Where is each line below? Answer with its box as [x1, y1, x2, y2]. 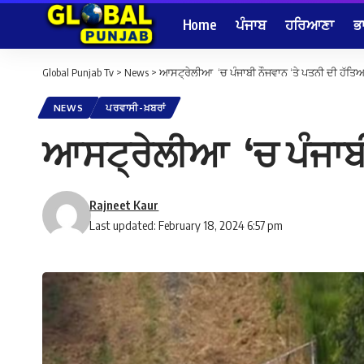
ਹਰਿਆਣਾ [285, 15, 334, 33]
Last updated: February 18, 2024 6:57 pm [89, 218, 284, 233]
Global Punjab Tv [42, 66, 114, 79]
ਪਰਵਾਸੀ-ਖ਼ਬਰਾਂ [106, 102, 166, 115]
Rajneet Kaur [89, 197, 159, 213]
